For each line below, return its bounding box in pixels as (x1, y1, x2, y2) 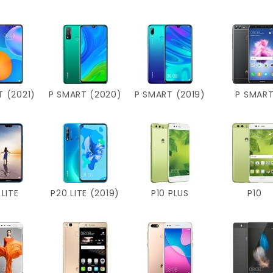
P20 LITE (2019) (51, 186, 119, 199)
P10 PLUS (151, 186, 189, 199)
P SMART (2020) (48, 88, 122, 101)
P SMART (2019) (134, 88, 205, 101)
